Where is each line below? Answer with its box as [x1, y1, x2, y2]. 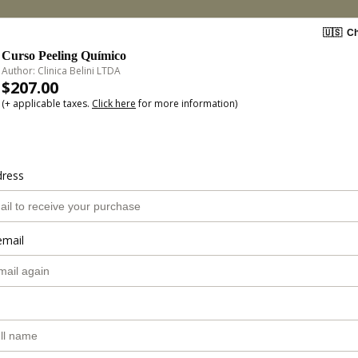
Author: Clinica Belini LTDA [2, 64, 121, 78]
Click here [92, 97, 136, 110]
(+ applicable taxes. [2, 97, 92, 110]
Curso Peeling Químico [2, 49, 126, 62]
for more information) [136, 97, 237, 110]
